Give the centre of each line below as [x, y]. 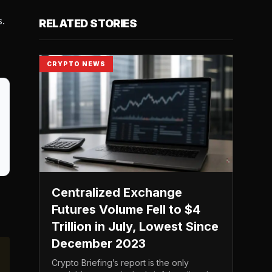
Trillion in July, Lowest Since [135, 226]
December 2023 [99, 243]
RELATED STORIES [88, 23]
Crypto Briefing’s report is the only [120, 263]
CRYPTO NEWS [76, 64]
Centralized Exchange [117, 192]
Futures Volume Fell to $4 [126, 209]
